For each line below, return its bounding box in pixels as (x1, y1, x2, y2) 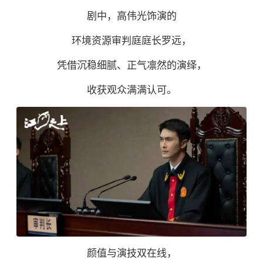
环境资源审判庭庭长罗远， (72, 35, 191, 47)
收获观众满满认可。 (86, 85, 177, 96)
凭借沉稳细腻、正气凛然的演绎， (56, 60, 207, 72)
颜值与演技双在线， (86, 248, 177, 259)
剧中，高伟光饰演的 (86, 11, 177, 22)
